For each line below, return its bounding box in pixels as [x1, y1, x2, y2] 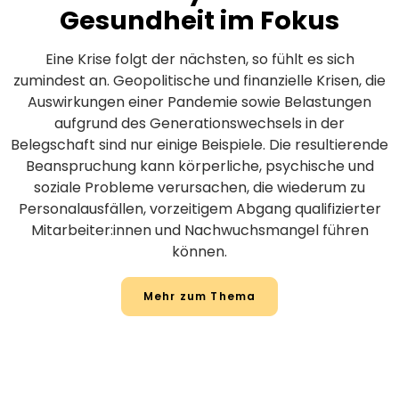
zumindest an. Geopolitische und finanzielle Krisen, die [13, 69, 386, 91]
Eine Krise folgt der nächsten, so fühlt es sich [45, 48, 354, 69]
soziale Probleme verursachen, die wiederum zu [34, 176, 365, 198]
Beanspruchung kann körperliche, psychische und [25, 155, 374, 176]
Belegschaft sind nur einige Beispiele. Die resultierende [11, 134, 388, 155]
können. [172, 240, 227, 262]
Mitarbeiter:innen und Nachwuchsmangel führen [30, 219, 369, 240]
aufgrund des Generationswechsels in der [54, 112, 345, 134]
